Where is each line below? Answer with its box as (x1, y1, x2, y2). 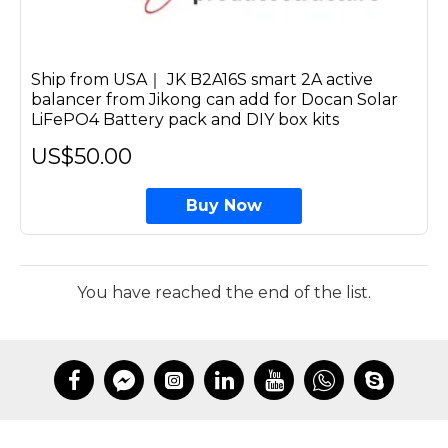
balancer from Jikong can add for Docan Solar (31, 89, 398, 109)
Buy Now (185, 195, 262, 215)
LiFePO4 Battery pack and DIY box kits (31, 109, 339, 129)
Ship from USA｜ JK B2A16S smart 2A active (31, 69, 373, 89)
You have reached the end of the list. (77, 282, 371, 302)
